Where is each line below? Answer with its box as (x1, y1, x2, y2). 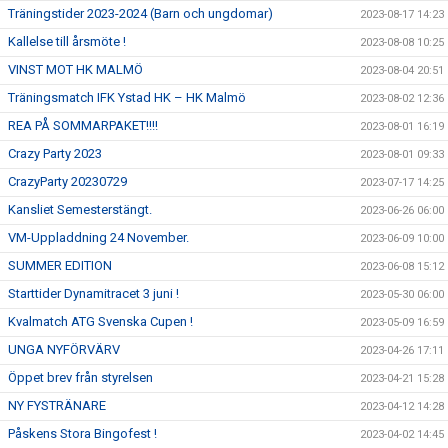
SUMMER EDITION (8, 258, 112, 273)
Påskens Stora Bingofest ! (8, 426, 157, 441)
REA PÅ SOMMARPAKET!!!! (8, 118, 158, 133)
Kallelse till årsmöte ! (8, 34, 126, 49)
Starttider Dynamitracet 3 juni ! (8, 286, 179, 301)
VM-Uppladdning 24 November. (8, 230, 189, 245)
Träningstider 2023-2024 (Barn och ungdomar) (8, 6, 273, 21)
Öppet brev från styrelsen (8, 370, 153, 385)
